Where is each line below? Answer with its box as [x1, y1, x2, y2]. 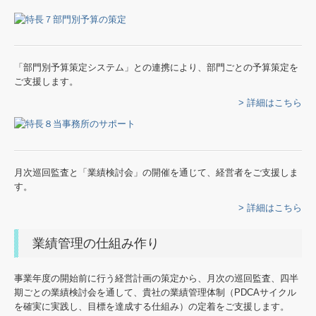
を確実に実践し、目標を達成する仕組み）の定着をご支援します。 [14, 300, 289, 312]
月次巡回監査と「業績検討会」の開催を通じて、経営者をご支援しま [14, 166, 298, 178]
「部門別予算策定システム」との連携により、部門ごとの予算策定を [14, 62, 298, 73]
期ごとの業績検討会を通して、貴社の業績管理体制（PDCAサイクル [14, 286, 296, 298]
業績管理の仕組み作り [32, 236, 159, 250]
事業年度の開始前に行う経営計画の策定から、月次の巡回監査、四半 [14, 272, 298, 284]
